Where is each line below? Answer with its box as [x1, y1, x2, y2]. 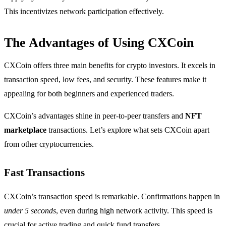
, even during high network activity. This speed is [56, 206, 212, 215]
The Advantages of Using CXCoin [4, 35, 194, 50]
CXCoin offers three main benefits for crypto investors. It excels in [4, 61, 215, 70]
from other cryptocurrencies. [4, 139, 94, 148]
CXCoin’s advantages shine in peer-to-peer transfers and [4, 111, 185, 120]
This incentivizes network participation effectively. [4, 7, 164, 16]
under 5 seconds [4, 206, 56, 215]
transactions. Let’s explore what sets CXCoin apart [46, 125, 209, 134]
